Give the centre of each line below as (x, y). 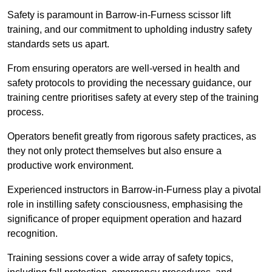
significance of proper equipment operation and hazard (124, 219)
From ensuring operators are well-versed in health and (124, 69)
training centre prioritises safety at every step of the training (133, 98)
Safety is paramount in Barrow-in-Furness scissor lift (119, 15)
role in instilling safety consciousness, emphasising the (125, 205)
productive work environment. (70, 166)
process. (25, 112)
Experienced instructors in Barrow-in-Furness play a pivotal (134, 190)
